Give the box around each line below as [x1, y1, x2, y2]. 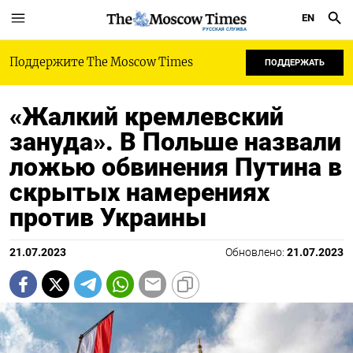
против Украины [9, 203, 206, 232]
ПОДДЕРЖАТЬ [265, 58, 325, 68]
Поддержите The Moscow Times [9, 55, 193, 69]
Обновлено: [225, 246, 287, 259]
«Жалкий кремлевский [9, 102, 284, 132]
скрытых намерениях [9, 177, 269, 207]
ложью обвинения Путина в [9, 152, 342, 182]
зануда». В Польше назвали [9, 127, 341, 157]
